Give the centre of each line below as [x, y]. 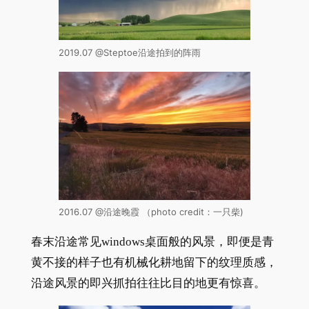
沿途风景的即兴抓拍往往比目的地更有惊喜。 [148, 283]
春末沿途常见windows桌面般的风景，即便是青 [152, 242]
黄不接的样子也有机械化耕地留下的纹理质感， [154, 263]
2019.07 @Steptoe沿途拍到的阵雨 [129, 52]
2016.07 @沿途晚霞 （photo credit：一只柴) [151, 212]
